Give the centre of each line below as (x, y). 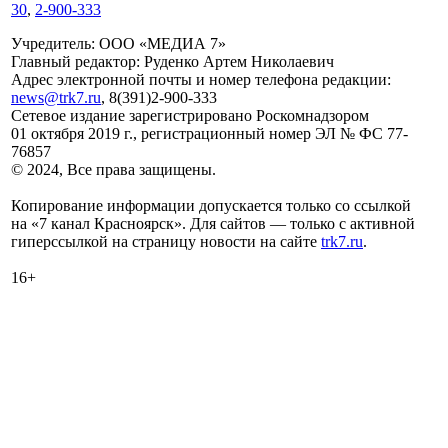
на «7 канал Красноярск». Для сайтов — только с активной (213, 223)
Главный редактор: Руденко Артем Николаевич (172, 61)
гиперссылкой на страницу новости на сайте (166, 241)
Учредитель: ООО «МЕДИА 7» (118, 43)
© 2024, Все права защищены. (113, 169)
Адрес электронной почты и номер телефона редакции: (201, 79)
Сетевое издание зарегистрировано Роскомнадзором (190, 115)
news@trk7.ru (56, 97)
